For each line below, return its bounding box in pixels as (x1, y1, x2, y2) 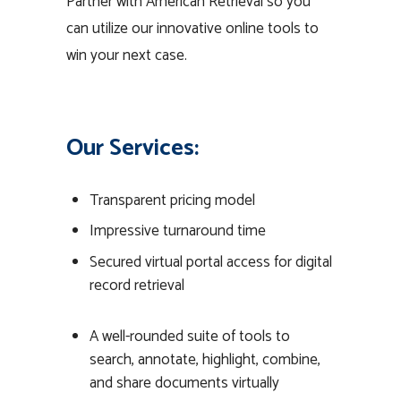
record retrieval (89, 272, 184, 298)
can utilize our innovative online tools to (66, 15, 319, 41)
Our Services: (66, 128, 199, 167)
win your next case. (66, 42, 187, 68)
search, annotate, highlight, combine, (89, 346, 320, 372)
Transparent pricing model (89, 187, 255, 213)
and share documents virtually (89, 370, 279, 396)
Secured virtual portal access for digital (89, 249, 332, 275)
